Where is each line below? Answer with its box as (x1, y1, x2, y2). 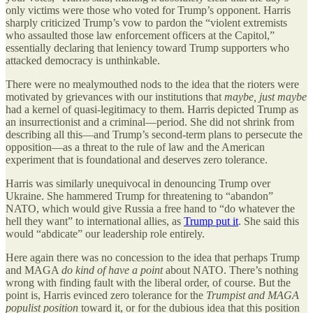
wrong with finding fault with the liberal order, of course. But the (6, 276, 291, 289)
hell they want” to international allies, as (6, 214, 184, 227)
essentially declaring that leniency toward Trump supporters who (6, 41, 289, 54)
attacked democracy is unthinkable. (6, 54, 160, 66)
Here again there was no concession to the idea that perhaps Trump (6, 251, 300, 263)
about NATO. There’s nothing (163, 263, 298, 276)
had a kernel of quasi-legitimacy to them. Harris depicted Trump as (6, 103, 298, 115)
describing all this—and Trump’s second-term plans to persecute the (6, 128, 303, 140)
